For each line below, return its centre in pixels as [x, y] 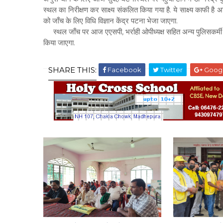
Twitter [171, 70]
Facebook [124, 70]
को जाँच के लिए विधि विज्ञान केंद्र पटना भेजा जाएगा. [111, 21]
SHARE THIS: [72, 70]
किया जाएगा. [59, 43]
